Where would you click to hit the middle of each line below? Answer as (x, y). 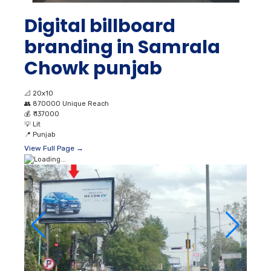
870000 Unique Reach (71, 103)
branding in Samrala (122, 47)
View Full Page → (54, 148)
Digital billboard (100, 26)
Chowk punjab (93, 68)
